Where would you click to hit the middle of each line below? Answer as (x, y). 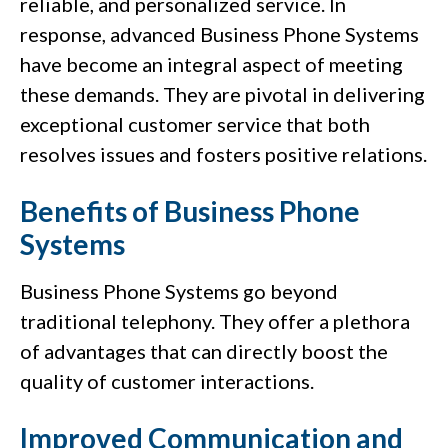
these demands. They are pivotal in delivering (222, 94)
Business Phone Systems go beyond (179, 291)
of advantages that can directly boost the (204, 351)
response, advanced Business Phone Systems (219, 34)
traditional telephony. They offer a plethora (215, 321)
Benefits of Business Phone (190, 211)
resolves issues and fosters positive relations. (223, 154)
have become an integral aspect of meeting (211, 64)
